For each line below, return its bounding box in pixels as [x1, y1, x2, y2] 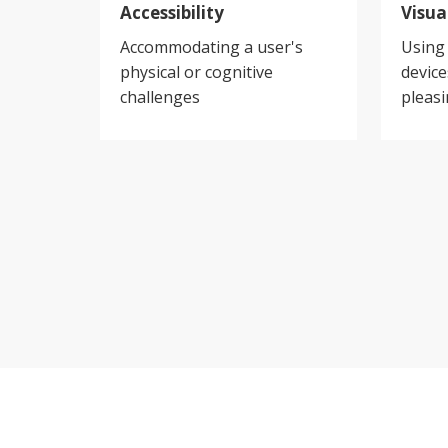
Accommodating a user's [120, 36, 303, 58]
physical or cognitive [120, 61, 273, 83]
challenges [120, 86, 200, 108]
